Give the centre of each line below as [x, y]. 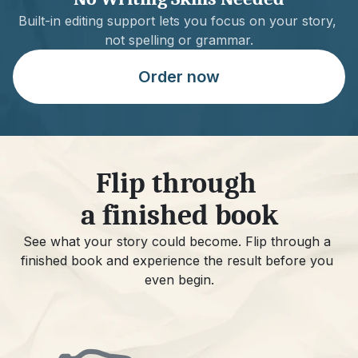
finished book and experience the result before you [177, 261]
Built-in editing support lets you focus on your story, [177, 21]
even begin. [179, 280]
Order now [179, 77]
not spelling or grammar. [179, 40]
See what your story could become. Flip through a [177, 241]
